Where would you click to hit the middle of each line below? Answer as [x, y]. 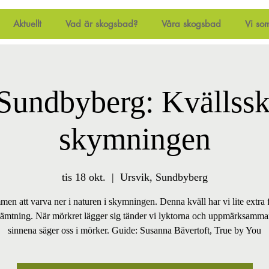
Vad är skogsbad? [101, 24]
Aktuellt [27, 24]
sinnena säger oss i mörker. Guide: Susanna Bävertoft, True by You [134, 230]
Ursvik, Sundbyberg [164, 177]
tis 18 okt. [83, 177]
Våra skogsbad [191, 24]
